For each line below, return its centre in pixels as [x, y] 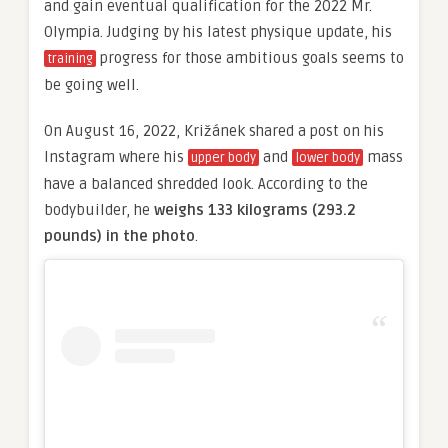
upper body [223, 158]
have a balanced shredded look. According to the [206, 184]
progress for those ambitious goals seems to [250, 58]
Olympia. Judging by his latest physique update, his [218, 32]
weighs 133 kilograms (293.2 [255, 210]
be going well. [93, 85]
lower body [327, 158]
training [70, 59]
